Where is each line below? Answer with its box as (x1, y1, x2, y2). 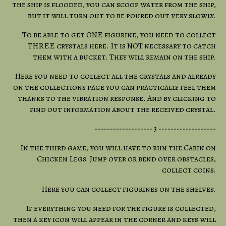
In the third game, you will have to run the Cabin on (20, 142, 216, 153)
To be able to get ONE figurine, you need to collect (22, 29, 216, 40)
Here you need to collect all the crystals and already (15, 70, 216, 82)
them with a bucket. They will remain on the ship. (33, 51, 216, 63)
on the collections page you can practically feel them (13, 81, 216, 93)
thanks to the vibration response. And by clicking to (18, 92, 216, 104)
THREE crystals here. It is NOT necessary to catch (28, 40, 216, 51)
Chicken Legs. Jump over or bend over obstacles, (37, 153, 216, 164)
